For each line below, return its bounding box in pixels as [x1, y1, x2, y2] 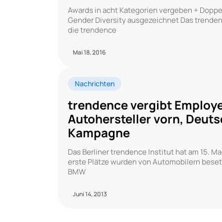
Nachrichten [75, 79, 114, 88]
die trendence [68, 25, 116, 35]
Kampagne [68, 124, 130, 141]
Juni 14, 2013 [73, 190, 107, 198]
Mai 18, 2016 [73, 48, 106, 56]
